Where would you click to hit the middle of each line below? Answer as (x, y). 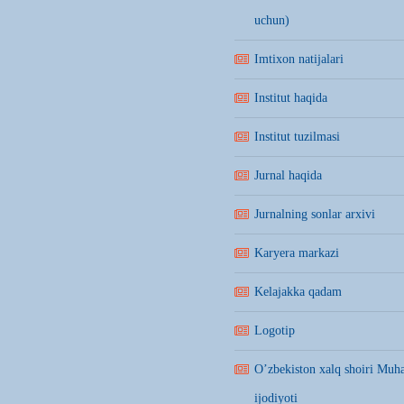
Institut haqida (291, 98)
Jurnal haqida (288, 175)
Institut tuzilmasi (297, 137)
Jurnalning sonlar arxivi (315, 214)
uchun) (272, 20)
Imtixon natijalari (299, 59)
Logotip (275, 331)
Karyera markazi (297, 253)
